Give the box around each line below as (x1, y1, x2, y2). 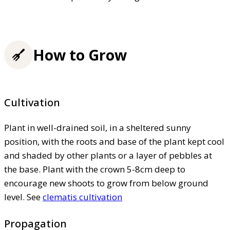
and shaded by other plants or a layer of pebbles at (4, 149, 212, 161)
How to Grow (33, 45, 127, 65)
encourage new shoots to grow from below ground (4, 177, 208, 189)
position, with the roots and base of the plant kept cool (4, 135, 224, 147)
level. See (4, 190, 43, 203)
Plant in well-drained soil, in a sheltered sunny (4, 121, 191, 133)
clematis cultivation (43, 190, 122, 203)
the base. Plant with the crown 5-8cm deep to (4, 163, 185, 175)
